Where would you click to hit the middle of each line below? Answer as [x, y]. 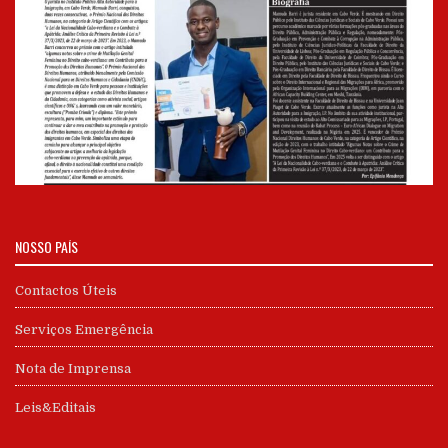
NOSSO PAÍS [46, 246]
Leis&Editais [55, 407]
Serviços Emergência [84, 329]
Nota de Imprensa [73, 368]
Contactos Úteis [66, 290]
